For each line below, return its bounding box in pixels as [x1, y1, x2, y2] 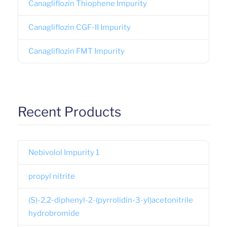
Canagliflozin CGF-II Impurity [28, 22, 131, 32]
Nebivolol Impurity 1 [28, 147, 99, 157]
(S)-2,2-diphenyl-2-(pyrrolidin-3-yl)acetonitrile [28, 195, 193, 205]
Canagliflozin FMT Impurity [28, 46, 125, 56]
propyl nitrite [28, 171, 75, 181]
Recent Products [18, 103, 121, 120]
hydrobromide [28, 208, 80, 218]
